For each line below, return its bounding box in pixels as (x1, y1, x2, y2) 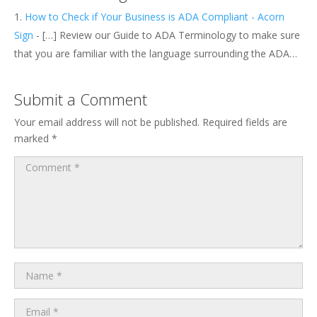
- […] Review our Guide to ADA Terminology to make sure (33, 28, 300, 42)
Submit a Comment (14, 88, 147, 110)
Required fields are (202, 115, 287, 129)
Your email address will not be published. (14, 115, 200, 129)
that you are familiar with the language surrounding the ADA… (14, 46, 297, 60)
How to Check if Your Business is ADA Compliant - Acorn (25, 9, 284, 23)
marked (14, 131, 52, 145)
